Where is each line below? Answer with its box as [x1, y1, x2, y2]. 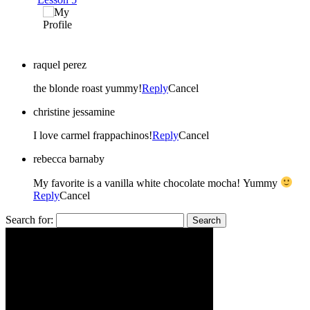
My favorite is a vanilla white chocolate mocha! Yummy [33, 176, 280, 189]
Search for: [6, 213, 53, 226]
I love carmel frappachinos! [33, 129, 152, 142]
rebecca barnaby [33, 153, 104, 165]
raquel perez [33, 59, 86, 71]
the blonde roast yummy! [33, 82, 142, 95]
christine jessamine [33, 106, 115, 118]
